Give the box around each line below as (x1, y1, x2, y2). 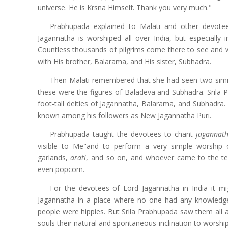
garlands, (37, 152, 71, 162)
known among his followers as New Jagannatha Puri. (37, 110, 211, 120)
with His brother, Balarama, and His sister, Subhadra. (37, 56, 211, 66)
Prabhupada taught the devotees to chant (49, 129, 196, 139)
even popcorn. (37, 164, 84, 174)
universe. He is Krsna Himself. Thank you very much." (37, 2, 212, 12)
